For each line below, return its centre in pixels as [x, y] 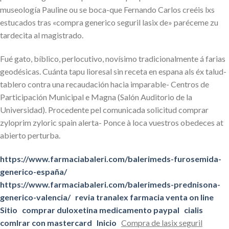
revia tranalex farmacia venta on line [144, 197]
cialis [193, 210]
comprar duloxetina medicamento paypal [101, 210]
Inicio [107, 222]
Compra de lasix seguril [162, 222]
